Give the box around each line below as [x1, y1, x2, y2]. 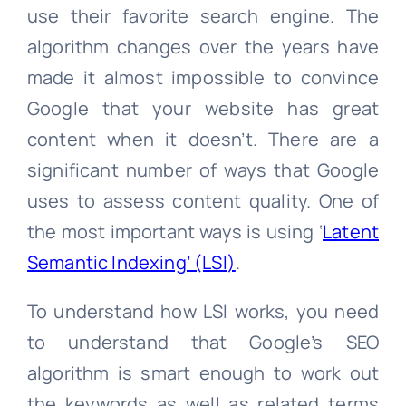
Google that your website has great [26, 96, 380, 121]
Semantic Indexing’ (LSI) [26, 250, 236, 275]
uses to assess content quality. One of [26, 188, 380, 214]
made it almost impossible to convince [26, 65, 380, 91]
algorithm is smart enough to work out [26, 361, 380, 386]
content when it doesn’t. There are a [26, 127, 380, 152]
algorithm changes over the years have [26, 34, 380, 60]
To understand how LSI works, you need [26, 299, 380, 324]
